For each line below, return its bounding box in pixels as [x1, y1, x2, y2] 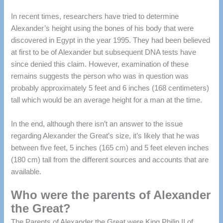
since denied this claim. [11, 60, 87, 69]
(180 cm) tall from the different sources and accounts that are [11, 155, 209, 164]
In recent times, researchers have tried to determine [11, 12, 179, 21]
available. [11, 167, 42, 176]
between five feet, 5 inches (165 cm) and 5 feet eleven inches [11, 143, 210, 152]
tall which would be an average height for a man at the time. [11, 96, 203, 105]
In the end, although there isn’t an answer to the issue [11, 119, 183, 128]
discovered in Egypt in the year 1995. [11, 36, 131, 45]
